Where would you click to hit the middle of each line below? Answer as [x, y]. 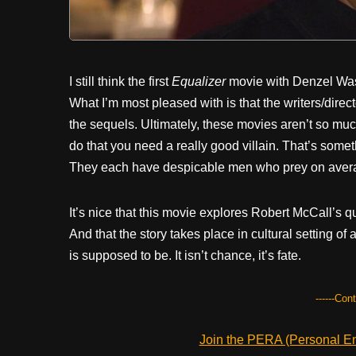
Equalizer [199, 82]
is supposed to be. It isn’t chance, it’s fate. [185, 256]
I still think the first [120, 82]
